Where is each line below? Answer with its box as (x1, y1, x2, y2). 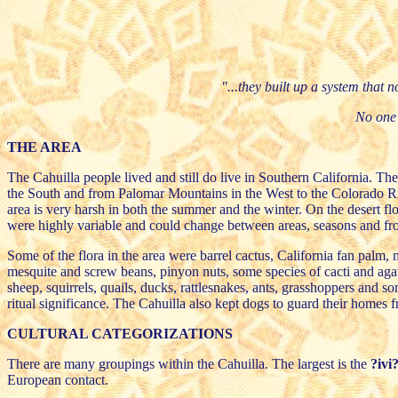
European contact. (7, 371, 108, 387)
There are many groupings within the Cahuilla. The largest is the (7, 355, 370, 371)
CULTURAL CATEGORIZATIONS (7, 325, 233, 341)
